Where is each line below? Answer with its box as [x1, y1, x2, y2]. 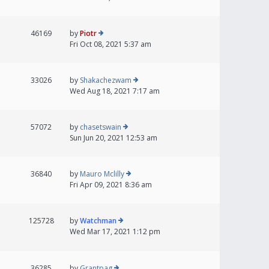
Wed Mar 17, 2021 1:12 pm [70, 226, 160, 237]
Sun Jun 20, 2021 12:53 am [70, 133, 157, 144]
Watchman [80, 216, 116, 226]
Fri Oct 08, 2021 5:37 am [70, 39, 151, 50]
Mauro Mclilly [80, 169, 124, 180]
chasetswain [80, 122, 121, 133]
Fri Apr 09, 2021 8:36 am [70, 180, 152, 190]
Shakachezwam [80, 75, 131, 86]
